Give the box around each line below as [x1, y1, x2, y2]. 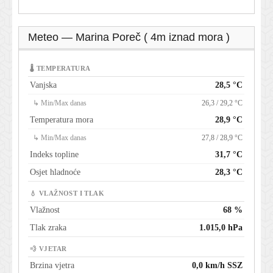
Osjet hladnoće [30, 168, 80, 177]
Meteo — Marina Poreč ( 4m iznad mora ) [28, 31, 230, 44]
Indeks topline [30, 150, 79, 160]
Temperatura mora [30, 115, 93, 125]
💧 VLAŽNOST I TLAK [30, 190, 105, 197]
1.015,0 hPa [199, 223, 243, 233]
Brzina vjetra [30, 261, 74, 271]
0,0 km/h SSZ [192, 261, 243, 271]
